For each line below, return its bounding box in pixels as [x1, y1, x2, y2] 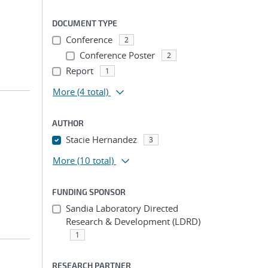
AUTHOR [52, 118, 84, 128]
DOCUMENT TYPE [52, 18, 117, 28]
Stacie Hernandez [65, 133, 137, 145]
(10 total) [77, 154, 114, 166]
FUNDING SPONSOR [52, 187, 126, 197]
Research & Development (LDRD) [65, 215, 200, 227]
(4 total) [77, 86, 108, 98]
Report [65, 65, 93, 77]
